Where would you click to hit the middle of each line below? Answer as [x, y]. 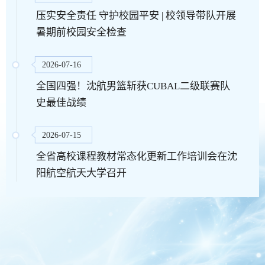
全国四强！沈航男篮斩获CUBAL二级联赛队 [133, 86]
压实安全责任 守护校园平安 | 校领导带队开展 [136, 16]
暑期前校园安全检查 [81, 33]
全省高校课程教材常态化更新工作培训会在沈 [137, 157]
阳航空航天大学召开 [81, 173]
